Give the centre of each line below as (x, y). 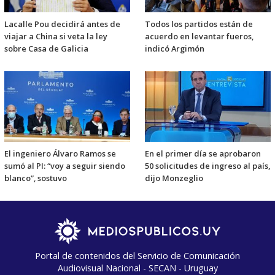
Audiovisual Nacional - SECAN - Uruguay (137, 268)
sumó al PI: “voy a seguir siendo (65, 165)
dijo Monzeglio (174, 178)
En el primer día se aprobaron (203, 153)
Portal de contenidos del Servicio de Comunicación (137, 255)
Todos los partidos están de (199, 24)
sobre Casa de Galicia (46, 49)
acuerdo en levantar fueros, (199, 37)
